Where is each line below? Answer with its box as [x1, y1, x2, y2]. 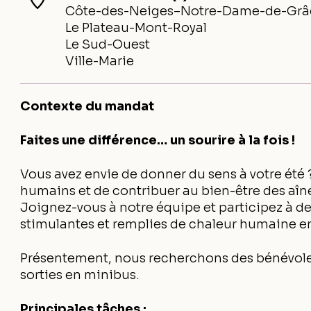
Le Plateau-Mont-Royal [65, 20, 208, 35]
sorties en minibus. [20, 267, 140, 283]
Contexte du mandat [20, 99, 155, 114]
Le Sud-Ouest [65, 37, 151, 52]
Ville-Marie [65, 53, 135, 69]
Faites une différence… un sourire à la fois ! [20, 133, 296, 148]
